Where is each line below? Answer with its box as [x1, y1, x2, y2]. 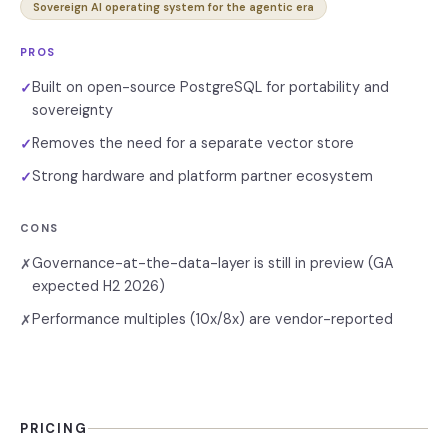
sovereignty [32, 101, 113, 119]
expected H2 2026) [32, 277, 165, 295]
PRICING [20, 420, 88, 437]
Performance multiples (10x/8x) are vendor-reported [32, 310, 393, 328]
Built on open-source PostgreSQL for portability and [32, 78, 389, 96]
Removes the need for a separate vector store [32, 134, 354, 152]
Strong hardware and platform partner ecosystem [32, 167, 373, 185]
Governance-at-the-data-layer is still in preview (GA [32, 254, 394, 272]
